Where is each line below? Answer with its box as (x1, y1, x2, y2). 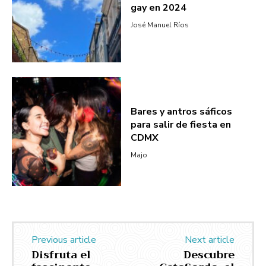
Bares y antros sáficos (130, 105, 232, 119)
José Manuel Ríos (130, 20, 189, 30)
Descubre (183, 245, 235, 265)
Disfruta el (31, 245, 91, 265)
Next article (184, 233, 235, 247)
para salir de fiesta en (130, 118, 231, 132)
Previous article (31, 233, 96, 247)
